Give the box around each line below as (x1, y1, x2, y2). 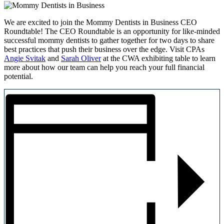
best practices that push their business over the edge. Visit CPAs (4, 44, 204, 53)
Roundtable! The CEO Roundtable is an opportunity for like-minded (4, 26, 220, 35)
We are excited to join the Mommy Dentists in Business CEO (4, 17, 197, 26)
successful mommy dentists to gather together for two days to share (4, 35, 214, 44)
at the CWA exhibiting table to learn (101, 53, 215, 62)
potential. (4, 71, 33, 80)
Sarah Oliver (61, 53, 101, 62)
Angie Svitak (4, 53, 45, 62)
